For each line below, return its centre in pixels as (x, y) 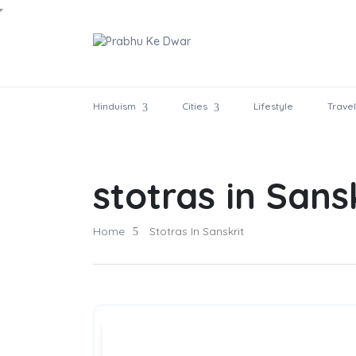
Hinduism (114, 106)
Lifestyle (273, 106)
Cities (195, 106)
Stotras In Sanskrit (195, 231)
